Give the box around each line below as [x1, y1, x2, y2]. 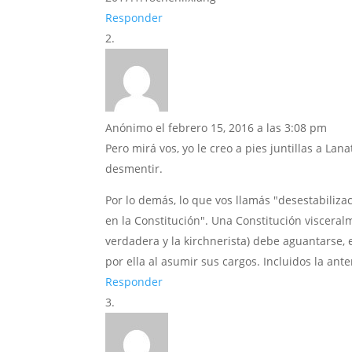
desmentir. [105, 161, 163, 177]
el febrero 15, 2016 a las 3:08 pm [156, 120, 328, 136]
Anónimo [105, 120, 153, 136]
